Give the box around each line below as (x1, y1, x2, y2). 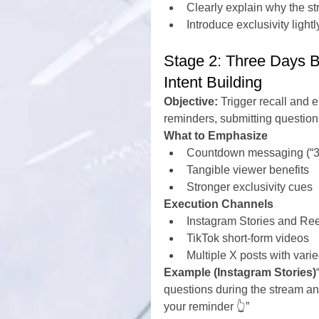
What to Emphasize (164, 130, 268, 142)
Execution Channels (164, 198, 273, 210)
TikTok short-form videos (187, 232, 309, 244)
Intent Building (164, 73, 262, 91)
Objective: (164, 95, 218, 108)
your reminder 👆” (164, 300, 249, 313)
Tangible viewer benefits (187, 164, 309, 176)
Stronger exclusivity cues (187, 181, 313, 193)
